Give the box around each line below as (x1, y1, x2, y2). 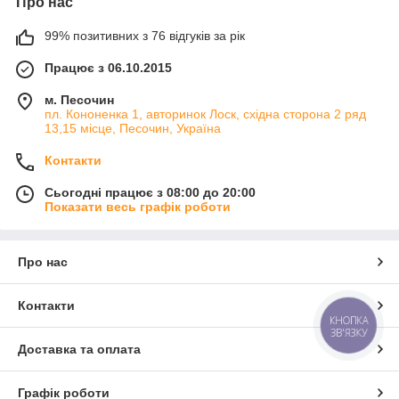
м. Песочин (45, 93, 114, 108)
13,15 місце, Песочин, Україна (45, 121, 221, 136)
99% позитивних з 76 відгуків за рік (45, 28, 245, 44)
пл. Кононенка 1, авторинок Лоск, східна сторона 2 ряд (45, 107, 366, 122)
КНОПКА (330, 313, 369, 328)
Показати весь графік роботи (45, 199, 231, 215)
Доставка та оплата (18, 342, 141, 357)
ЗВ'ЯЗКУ (330, 325, 368, 340)
